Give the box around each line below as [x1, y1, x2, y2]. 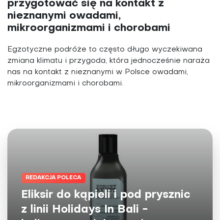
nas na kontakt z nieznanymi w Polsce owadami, [7, 69, 188, 76]
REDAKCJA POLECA [26, 175, 81, 181]
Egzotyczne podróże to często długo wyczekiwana [7, 46, 202, 54]
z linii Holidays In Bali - [21, 204, 148, 215]
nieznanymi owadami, [7, 11, 121, 22]
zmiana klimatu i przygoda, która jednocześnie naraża [7, 57, 210, 65]
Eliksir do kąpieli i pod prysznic [21, 190, 191, 200]
